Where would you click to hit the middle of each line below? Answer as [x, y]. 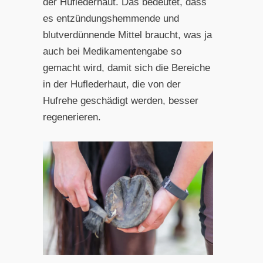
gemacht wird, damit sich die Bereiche [126, 68]
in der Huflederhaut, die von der [112, 84]
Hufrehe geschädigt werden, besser [120, 100]
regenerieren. [72, 117]
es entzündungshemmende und [111, 18]
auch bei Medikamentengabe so [112, 51]
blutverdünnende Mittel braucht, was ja [127, 35]
